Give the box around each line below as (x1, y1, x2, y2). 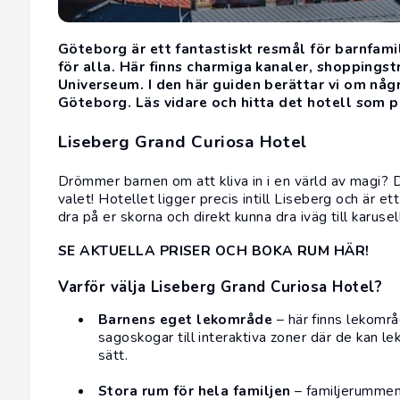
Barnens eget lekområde (98, 310, 273, 329)
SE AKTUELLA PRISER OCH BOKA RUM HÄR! (58, 241, 370, 261)
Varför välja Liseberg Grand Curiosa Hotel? (58, 277, 383, 298)
